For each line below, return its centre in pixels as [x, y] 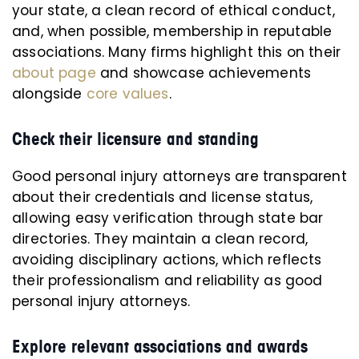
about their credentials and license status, [163, 198]
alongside [47, 94]
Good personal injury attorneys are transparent [179, 177]
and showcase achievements [204, 73]
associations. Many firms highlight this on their [177, 52]
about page [54, 73]
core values [127, 94]
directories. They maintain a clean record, [160, 239]
